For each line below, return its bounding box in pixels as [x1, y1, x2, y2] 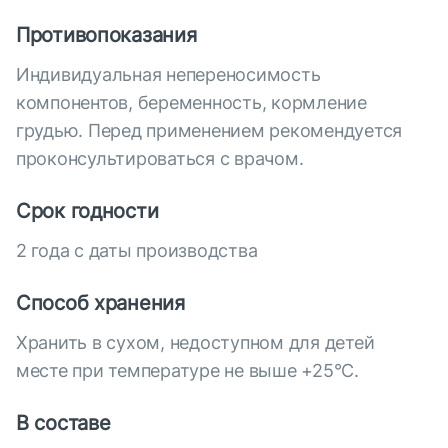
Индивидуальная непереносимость [16, 64, 321, 86]
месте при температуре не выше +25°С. [16, 360, 359, 382]
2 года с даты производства [16, 240, 258, 262]
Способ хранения [16, 291, 185, 316]
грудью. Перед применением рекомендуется [16, 120, 403, 142]
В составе [16, 411, 111, 436]
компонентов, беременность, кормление [16, 92, 367, 114]
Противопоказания [16, 23, 197, 48]
